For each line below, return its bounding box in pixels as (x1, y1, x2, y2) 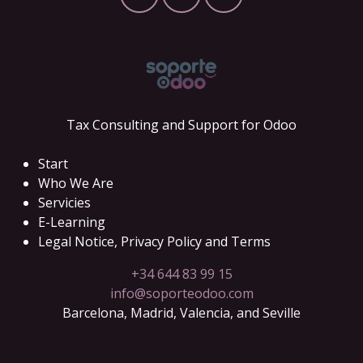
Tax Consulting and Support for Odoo (66, 116, 297, 135)
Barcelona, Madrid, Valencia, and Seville (62, 304, 301, 322)
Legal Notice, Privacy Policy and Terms (38, 233, 271, 251)
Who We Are (38, 174, 113, 193)
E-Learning (38, 213, 105, 232)
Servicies (38, 194, 91, 212)
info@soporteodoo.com (109, 284, 254, 303)
